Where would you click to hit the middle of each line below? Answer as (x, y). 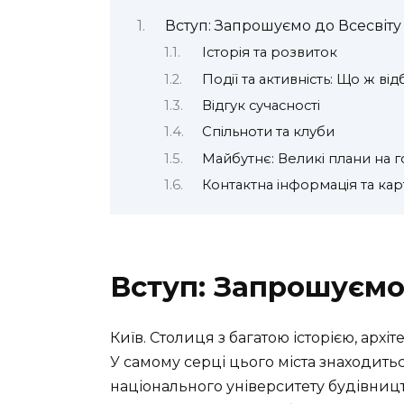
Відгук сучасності (261, 105)
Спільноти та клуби (268, 132)
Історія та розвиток (269, 53)
